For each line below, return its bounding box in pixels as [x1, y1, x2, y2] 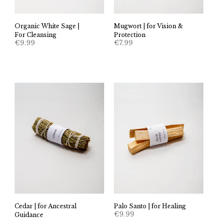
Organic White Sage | [15, 22, 79, 30]
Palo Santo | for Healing [114, 202, 186, 210]
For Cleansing [15, 31, 56, 38]
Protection [114, 31, 145, 38]
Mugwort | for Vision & [114, 22, 183, 30]
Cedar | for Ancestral [15, 202, 76, 210]
